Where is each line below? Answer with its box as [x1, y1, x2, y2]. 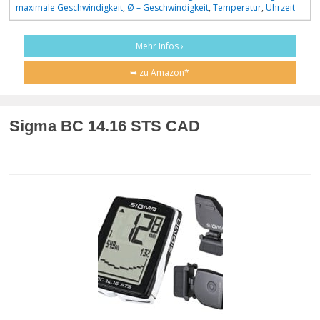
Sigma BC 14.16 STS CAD [9, 116, 200, 135]
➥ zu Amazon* [130, 66, 190, 79]
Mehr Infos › [136, 39, 184, 52]
